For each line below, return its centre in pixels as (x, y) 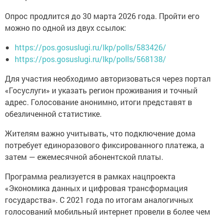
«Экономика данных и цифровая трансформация (96, 188)
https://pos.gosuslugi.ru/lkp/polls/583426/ (90, 47)
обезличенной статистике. (53, 114)
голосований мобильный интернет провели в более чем (108, 212)
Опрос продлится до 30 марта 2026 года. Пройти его (102, 16)
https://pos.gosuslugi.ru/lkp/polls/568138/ (90, 59)
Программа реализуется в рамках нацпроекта (90, 176)
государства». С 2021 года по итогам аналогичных (99, 200)
